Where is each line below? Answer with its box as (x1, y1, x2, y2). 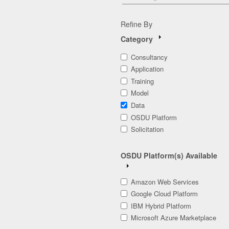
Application (131, 64, 164, 74)
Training (131, 76, 154, 86)
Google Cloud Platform (131, 189, 198, 199)
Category (121, 33, 153, 44)
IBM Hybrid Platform (131, 200, 191, 211)
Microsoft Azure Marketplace (131, 213, 216, 223)
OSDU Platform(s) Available (121, 150, 217, 161)
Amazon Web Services (131, 176, 199, 187)
